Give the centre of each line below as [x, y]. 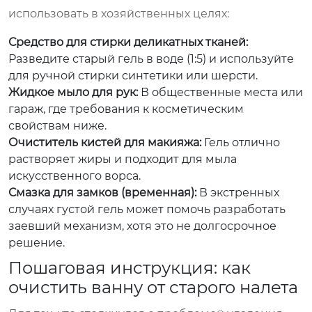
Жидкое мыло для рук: [73, 92]
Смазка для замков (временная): [102, 192]
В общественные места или [220, 92]
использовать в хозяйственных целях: [119, 13]
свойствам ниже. [57, 125]
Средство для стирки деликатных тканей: [128, 42]
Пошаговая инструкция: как [130, 267]
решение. [37, 242]
